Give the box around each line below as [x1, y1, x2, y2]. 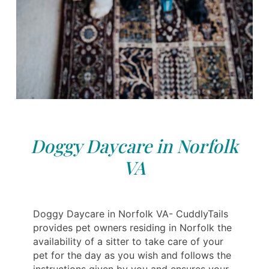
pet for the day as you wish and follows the [33, 249, 231, 262]
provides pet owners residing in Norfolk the [33, 222, 232, 234]
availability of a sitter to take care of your [33, 235, 223, 248]
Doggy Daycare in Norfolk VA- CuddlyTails [33, 208, 228, 220]
